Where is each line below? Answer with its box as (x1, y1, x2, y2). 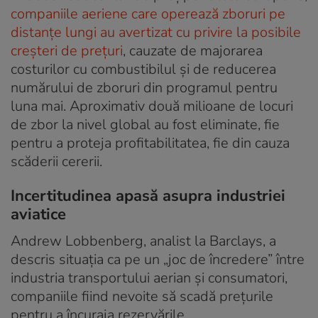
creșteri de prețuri (11, 40, 123, 60)
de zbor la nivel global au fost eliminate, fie (11, 114, 280, 134)
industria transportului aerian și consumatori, (11, 268, 287, 287)
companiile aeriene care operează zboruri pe (11, 4, 285, 23)
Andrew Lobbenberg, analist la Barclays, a (11, 231, 276, 251)
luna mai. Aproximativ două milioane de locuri (11, 96, 293, 116)
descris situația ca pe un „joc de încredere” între (11, 249, 305, 269)
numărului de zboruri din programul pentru (11, 77, 278, 97)
